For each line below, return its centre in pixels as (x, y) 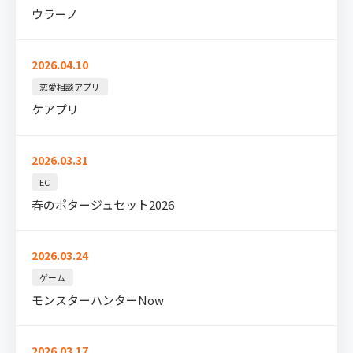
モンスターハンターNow (98, 299)
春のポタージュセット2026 (103, 204)
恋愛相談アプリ (70, 86)
